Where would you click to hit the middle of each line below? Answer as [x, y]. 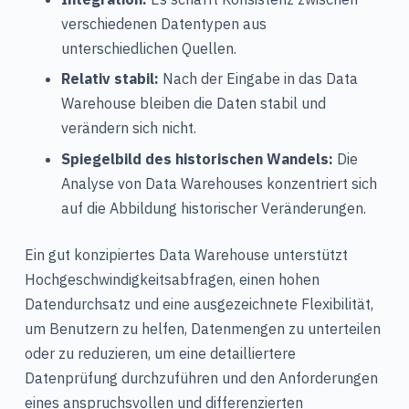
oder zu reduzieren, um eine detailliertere [160, 353]
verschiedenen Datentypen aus [163, 23]
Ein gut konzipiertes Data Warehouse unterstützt [186, 254]
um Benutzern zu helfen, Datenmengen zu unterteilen [202, 328]
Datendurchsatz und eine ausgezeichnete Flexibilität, [199, 304]
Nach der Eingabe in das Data [258, 79]
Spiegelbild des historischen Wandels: [197, 158]
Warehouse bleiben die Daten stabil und [193, 104]
